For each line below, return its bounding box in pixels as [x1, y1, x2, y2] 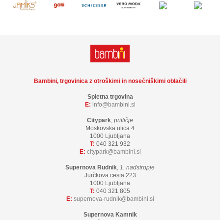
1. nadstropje [120, 164, 155, 171]
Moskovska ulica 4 [85, 124, 135, 132]
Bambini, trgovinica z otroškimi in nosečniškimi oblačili [33, 77, 187, 84]
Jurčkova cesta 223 [84, 171, 136, 179]
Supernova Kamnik [83, 211, 137, 218]
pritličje [114, 116, 133, 124]
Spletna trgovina [87, 93, 133, 100]
